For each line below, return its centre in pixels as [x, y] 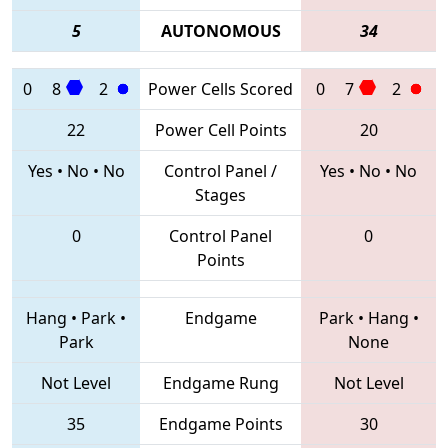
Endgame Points [220, 423]
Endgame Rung [220, 382]
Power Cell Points [220, 129]
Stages [220, 194]
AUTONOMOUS [220, 30]
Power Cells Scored [220, 88]
